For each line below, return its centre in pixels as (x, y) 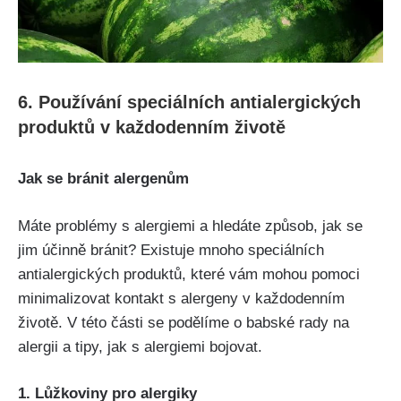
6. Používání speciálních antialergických (189, 102)
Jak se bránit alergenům (103, 179)
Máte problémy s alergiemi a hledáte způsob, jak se (190, 226)
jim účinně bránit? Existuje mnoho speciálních (171, 250)
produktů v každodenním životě (152, 128)
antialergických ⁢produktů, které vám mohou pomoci (189, 274)
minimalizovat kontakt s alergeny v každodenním (181, 298)
